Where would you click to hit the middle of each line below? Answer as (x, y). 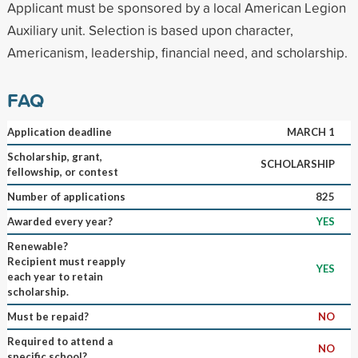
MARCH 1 (310, 131)
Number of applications (66, 196)
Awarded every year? (60, 221)
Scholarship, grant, (54, 156)
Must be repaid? (48, 316)
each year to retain (55, 276)
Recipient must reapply (66, 261)
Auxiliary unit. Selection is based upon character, (150, 30)
